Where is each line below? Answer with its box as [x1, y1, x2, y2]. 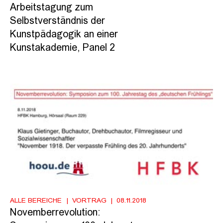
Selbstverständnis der [10, 16, 105, 26]
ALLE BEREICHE [10, 197, 62, 204]
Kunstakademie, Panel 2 [10, 43, 115, 53]
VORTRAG [72, 197, 107, 204]
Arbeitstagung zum [10, 2, 93, 13]
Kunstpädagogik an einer [10, 29, 118, 40]
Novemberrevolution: [10, 208, 101, 218]
